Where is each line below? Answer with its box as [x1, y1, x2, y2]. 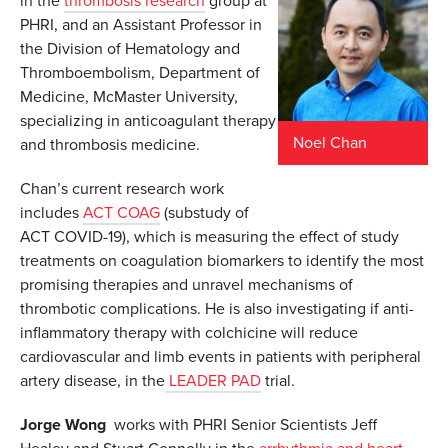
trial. [261, 371, 295, 392]
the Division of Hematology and [20, 39, 240, 60]
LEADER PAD [165, 371, 261, 392]
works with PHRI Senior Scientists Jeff [110, 415, 377, 436]
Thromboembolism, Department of [20, 63, 260, 84]
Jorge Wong [20, 415, 110, 436]
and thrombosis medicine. [20, 135, 200, 156]
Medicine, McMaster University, [20, 87, 238, 108]
